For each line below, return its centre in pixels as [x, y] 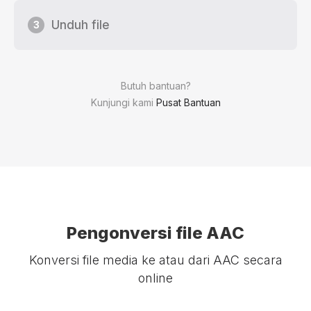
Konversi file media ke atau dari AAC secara [155, 260]
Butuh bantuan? [155, 86]
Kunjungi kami [123, 103]
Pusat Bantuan [188, 103]
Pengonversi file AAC [155, 233]
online [155, 278]
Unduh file [81, 25]
